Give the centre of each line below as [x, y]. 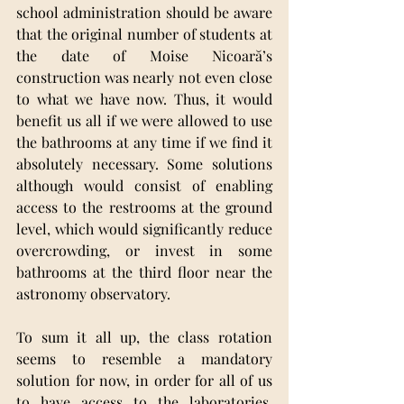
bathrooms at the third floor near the [144, 272]
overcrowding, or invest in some [144, 251]
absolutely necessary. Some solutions [144, 164]
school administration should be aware [144, 13]
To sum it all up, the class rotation [144, 337]
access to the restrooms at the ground [144, 207]
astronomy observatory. [95, 294]
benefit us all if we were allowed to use [144, 121]
